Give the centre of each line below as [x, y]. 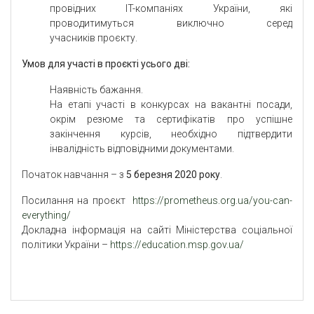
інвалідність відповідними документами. [142, 149]
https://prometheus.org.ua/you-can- [212, 201]
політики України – [66, 245]
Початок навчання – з [74, 175]
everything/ [46, 216]
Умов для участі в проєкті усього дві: [106, 64]
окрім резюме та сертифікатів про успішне [171, 120]
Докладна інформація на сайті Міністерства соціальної [157, 230]
